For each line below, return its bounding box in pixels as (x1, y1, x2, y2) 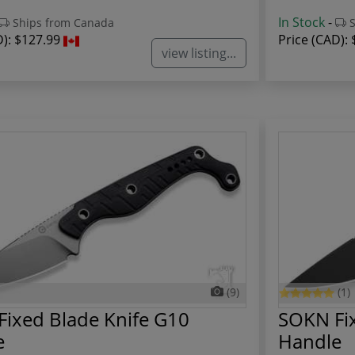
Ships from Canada (10, 15, 114, 31)
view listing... (162, 44, 236, 62)
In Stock (278, 13, 325, 32)
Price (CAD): (278, 31, 351, 49)
